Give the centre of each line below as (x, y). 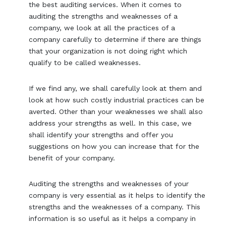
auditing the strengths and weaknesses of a (103, 16)
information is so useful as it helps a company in (112, 219)
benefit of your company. (72, 158)
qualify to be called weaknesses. (85, 63)
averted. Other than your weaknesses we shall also (116, 112)
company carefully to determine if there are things (115, 40)
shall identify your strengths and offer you (101, 135)
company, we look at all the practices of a (102, 28)
